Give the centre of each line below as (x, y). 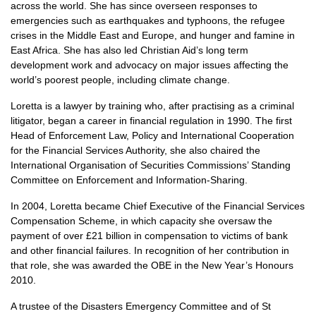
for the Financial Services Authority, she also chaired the (135, 150)
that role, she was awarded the (81, 265)
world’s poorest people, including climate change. (120, 80)
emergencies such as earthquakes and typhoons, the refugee (148, 20)
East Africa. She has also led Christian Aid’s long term (129, 50)
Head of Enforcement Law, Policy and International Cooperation (152, 135)
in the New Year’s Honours (234, 265)
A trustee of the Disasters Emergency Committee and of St (141, 306)
